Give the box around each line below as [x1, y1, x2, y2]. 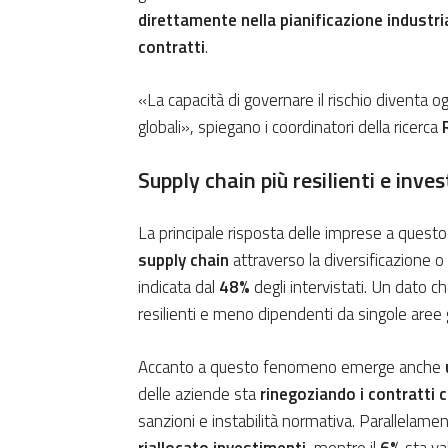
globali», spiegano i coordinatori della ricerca [138, 114, 442, 141]
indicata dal [138, 274, 219, 301]
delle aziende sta [138, 381, 260, 408]
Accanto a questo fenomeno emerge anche [138, 354, 445, 381]
